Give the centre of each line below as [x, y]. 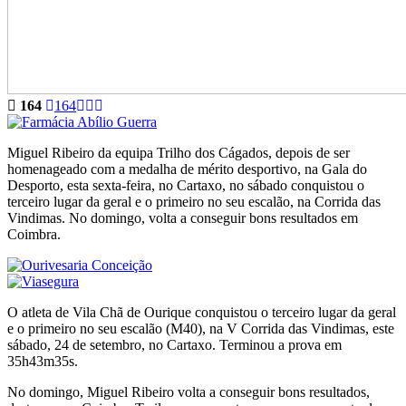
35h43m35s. [43, 361]
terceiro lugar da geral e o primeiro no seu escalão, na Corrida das [194, 201]
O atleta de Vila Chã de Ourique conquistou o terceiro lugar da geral [202, 312]
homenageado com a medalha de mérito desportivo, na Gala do [187, 169]
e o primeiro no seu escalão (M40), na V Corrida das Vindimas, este [201, 328]
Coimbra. [34, 234]
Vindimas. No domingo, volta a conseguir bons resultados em [183, 217]
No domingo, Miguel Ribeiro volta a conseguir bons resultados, [188, 391]
